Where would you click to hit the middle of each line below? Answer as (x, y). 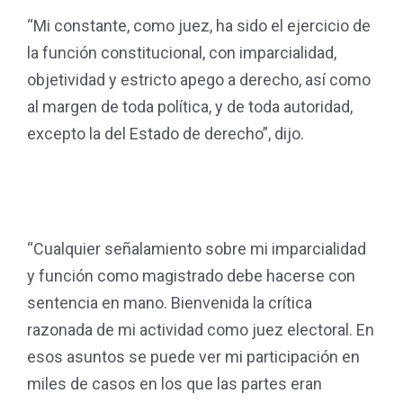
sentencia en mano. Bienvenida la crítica (170, 303)
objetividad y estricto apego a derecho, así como (199, 80)
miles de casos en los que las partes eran (175, 384)
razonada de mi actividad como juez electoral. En (201, 330)
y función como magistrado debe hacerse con (191, 276)
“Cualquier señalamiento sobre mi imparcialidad (197, 249)
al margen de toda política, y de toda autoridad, (190, 107)
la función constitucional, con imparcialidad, (182, 53)
